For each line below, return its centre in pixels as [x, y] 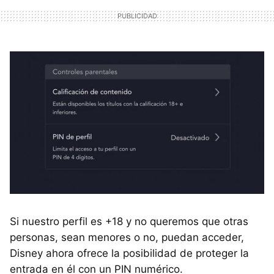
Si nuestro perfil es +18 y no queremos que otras [129, 221]
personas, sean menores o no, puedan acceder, [127, 237]
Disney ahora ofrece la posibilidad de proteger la [129, 253]
